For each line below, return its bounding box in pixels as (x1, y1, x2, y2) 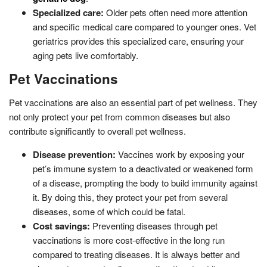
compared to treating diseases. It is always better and (33, 247, 240, 260)
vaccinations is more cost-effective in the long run (33, 233, 225, 246)
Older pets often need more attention (104, 5, 247, 18)
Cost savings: (33, 219, 90, 232)
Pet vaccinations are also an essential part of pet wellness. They (9, 95, 257, 108)
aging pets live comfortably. (33, 48, 138, 61)
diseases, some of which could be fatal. (33, 204, 185, 218)
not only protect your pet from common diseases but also (9, 110, 230, 123)
